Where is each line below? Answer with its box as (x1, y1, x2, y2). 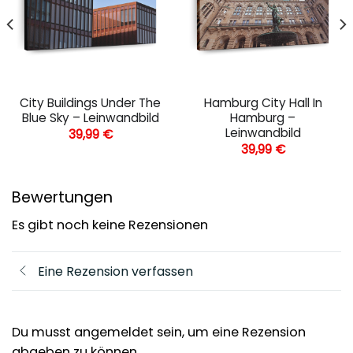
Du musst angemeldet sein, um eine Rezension (12, 323, 306, 342)
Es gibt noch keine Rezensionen (12, 216, 208, 235)
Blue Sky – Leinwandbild (21, 109, 159, 126)
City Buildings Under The (20, 94, 161, 111)
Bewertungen (12, 187, 113, 209)
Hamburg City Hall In (203, 94, 322, 111)
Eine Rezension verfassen (38, 262, 193, 281)
